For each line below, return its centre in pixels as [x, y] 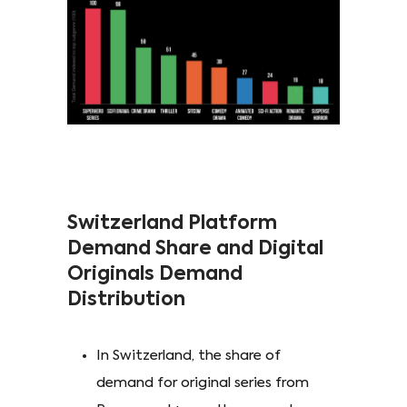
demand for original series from [203, 382]
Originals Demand [155, 274]
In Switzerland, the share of [189, 355]
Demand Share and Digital [195, 249]
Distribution [126, 300]
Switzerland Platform [172, 223]
